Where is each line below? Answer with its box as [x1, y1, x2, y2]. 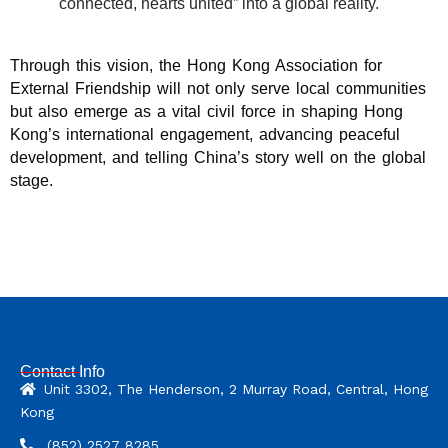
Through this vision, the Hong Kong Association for [10, 56, 382, 74]
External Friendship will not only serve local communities [10, 79, 426, 97]
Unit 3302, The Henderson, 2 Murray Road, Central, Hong [44, 381, 428, 398]
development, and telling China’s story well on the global [10, 148, 426, 166]
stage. [10, 171, 53, 189]
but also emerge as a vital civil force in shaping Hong [10, 102, 403, 120]
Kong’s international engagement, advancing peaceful [10, 125, 400, 143]
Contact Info [20, 363, 105, 381]
